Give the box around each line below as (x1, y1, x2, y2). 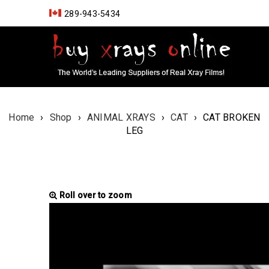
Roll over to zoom (57, 190, 132, 200)
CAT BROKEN (203, 112, 261, 123)
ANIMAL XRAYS (86, 112, 156, 123)
